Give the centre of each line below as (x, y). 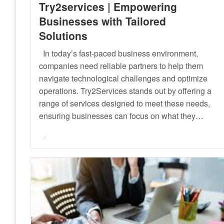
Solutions (63, 35)
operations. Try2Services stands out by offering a (125, 90)
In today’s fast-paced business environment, (119, 53)
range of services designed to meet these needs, (125, 103)
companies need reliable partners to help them (121, 65)
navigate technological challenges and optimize (123, 78)
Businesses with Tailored (103, 21)
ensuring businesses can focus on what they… (121, 115)
